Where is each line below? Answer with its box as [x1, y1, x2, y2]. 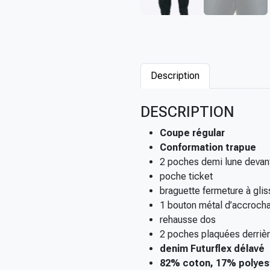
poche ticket [160, 171, 213, 182]
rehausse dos [160, 214, 216, 225]
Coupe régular [160, 127, 225, 139]
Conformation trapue [160, 142, 256, 153]
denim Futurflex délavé [160, 243, 265, 254]
